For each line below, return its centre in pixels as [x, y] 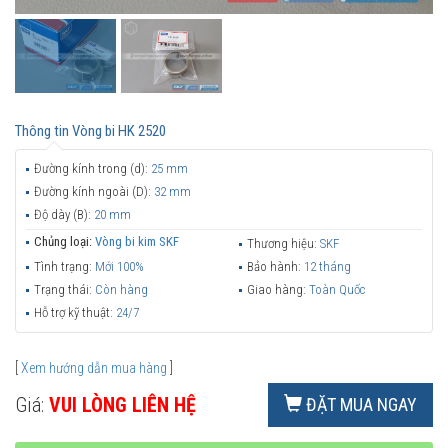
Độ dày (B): [64, 214]
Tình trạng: [64, 266]
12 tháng [327, 266]
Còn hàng [121, 289]
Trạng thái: [64, 289]
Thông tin [43, 130]
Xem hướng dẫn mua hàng [94, 367]
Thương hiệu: [283, 243]
